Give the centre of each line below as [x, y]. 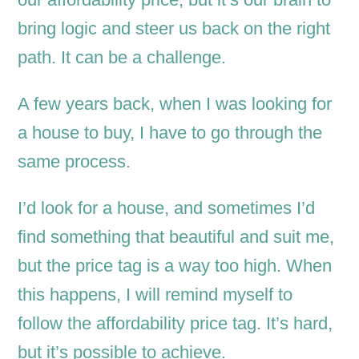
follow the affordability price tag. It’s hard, [175, 324]
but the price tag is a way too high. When [175, 266]
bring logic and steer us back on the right [174, 29]
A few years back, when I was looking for [175, 104]
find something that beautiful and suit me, [176, 237]
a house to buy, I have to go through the [170, 133]
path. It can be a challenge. [122, 58]
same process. [75, 162]
